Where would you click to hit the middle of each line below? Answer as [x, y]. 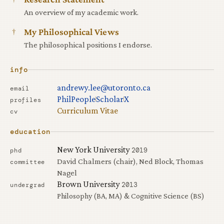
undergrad [28, 185]
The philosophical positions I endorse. [88, 44]
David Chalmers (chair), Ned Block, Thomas [130, 161]
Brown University [89, 184]
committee [28, 162]
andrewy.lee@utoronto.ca [104, 87]
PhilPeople [76, 99]
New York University [94, 149]
